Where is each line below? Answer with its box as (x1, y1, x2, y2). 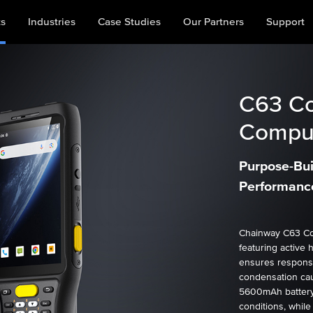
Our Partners (182, 17, 244, 27)
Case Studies (97, 17, 161, 27)
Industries (27, 17, 75, 27)
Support (265, 17, 305, 27)
